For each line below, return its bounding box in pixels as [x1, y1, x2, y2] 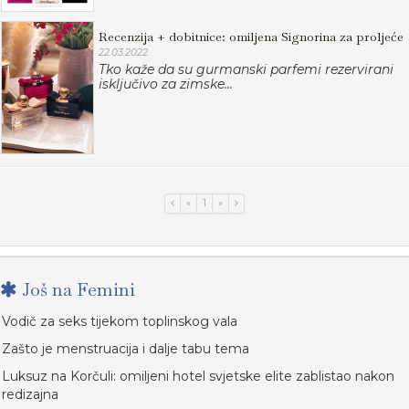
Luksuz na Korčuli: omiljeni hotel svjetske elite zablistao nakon [2, 368, 394, 384]
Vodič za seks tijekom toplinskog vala [2, 313, 237, 330]
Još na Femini [17, 278, 135, 301]
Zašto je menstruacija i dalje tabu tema [2, 341, 249, 357]
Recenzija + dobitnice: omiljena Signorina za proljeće [99, 28, 404, 45]
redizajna [2, 386, 58, 403]
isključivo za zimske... [99, 76, 233, 92]
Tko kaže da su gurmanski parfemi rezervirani [99, 61, 393, 78]
